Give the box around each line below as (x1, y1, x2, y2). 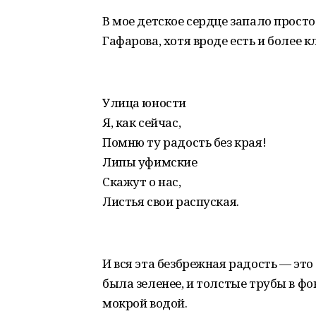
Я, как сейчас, (102, 114, 181, 130)
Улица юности (102, 95, 186, 111)
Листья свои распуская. (102, 193, 239, 209)
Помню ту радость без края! (102, 134, 267, 150)
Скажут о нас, (102, 174, 181, 190)
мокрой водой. (102, 295, 188, 311)
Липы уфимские (102, 154, 197, 170)
